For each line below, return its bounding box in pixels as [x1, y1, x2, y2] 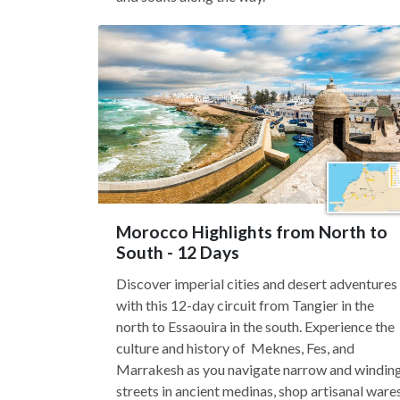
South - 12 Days [116, 242, 239, 262]
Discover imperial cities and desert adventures [116, 275, 397, 292]
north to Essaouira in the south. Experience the [116, 318, 395, 335]
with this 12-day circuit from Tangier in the [116, 296, 374, 313]
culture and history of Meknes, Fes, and [116, 339, 354, 356]
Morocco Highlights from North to [116, 221, 387, 242]
